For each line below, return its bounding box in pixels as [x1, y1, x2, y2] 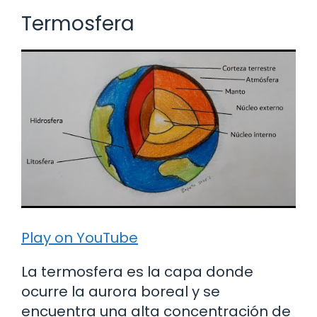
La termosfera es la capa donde [21, 261, 253, 282]
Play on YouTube [21, 227, 138, 248]
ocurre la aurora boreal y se [21, 281, 220, 301]
